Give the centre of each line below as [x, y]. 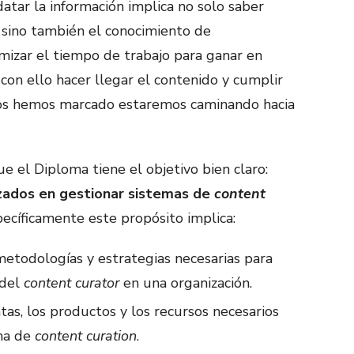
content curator [72, 282]
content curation [86, 335]
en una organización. [186, 282]
